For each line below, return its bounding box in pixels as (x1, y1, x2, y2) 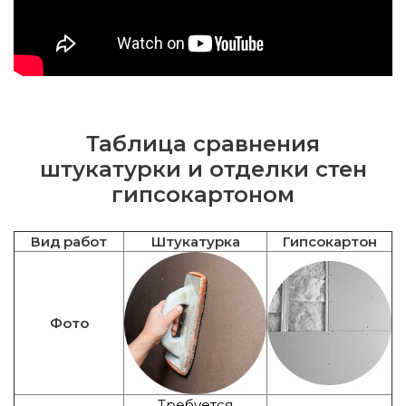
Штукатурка (150, 232, 240, 250)
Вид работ (31, 232, 107, 250)
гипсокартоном (111, 180, 295, 208)
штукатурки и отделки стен (39, 155, 367, 182)
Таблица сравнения (86, 130, 320, 157)
